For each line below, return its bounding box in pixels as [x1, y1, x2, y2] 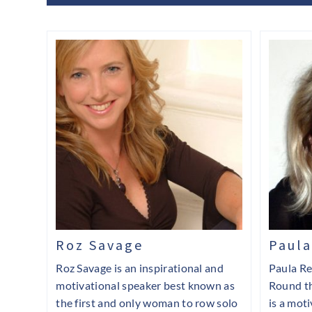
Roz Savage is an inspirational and [56, 261, 224, 275]
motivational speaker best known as [56, 279, 235, 292]
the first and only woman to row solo [56, 296, 238, 310]
